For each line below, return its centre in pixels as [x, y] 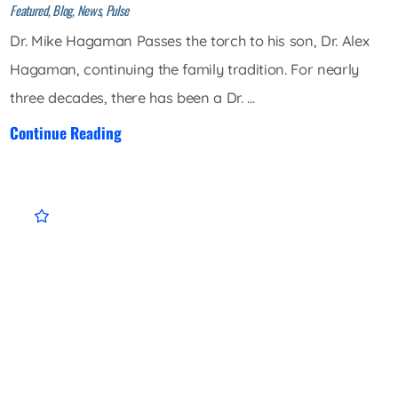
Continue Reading [66, 133]
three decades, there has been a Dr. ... [132, 98]
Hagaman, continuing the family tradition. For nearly [185, 70]
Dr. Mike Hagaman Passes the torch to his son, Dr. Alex [190, 41]
